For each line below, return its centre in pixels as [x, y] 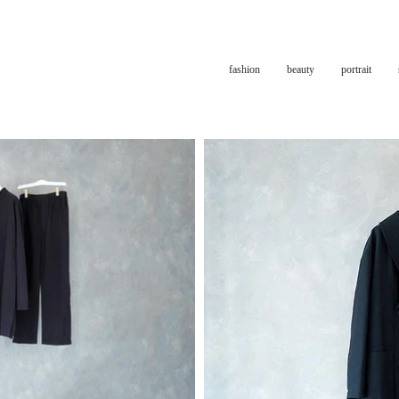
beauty [301, 69]
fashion [244, 69]
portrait [356, 69]
